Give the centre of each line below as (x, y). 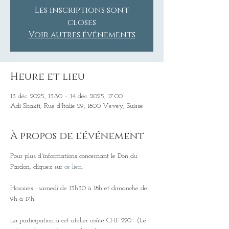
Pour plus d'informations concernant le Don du (75, 156)
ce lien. (74, 167)
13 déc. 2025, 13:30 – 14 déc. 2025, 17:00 (66, 96)
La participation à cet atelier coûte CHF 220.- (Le (79, 221)
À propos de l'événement (77, 136)
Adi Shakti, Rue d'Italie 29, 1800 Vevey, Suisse (77, 106)
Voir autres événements (82, 35)
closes (82, 22)
